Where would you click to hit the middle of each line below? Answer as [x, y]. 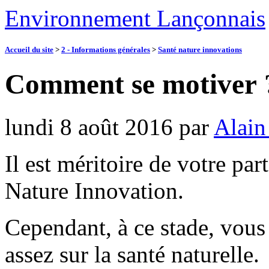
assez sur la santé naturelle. [132, 254]
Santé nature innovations [200, 50]
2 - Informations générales [106, 50]
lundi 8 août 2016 [89, 127]
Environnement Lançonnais [135, 18]
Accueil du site [29, 50]
